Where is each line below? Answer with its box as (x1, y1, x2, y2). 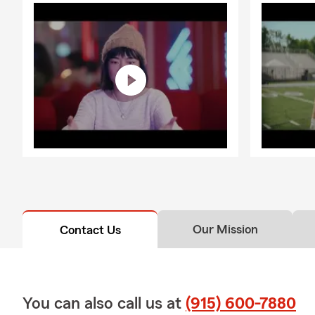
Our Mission (192, 223, 258, 236)
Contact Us (59, 224, 121, 237)
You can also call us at (22, 295, 186, 313)
